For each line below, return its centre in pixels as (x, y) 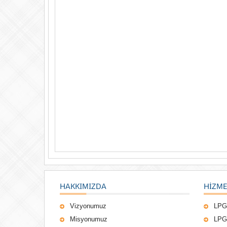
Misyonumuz (89, 219)
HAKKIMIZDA (83, 186)
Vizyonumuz (88, 206)
